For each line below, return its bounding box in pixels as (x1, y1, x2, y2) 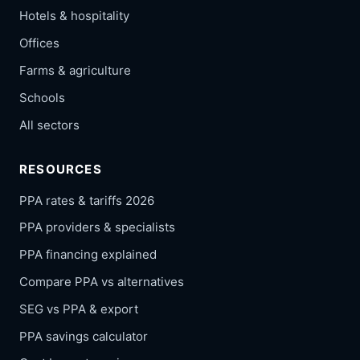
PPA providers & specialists (19, 219, 175, 235)
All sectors (19, 117, 80, 133)
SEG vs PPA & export (19, 301, 138, 317)
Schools (19, 89, 65, 105)
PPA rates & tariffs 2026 (19, 192, 154, 208)
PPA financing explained (19, 247, 157, 263)
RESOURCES (19, 162, 102, 178)
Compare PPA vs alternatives (19, 274, 184, 290)
